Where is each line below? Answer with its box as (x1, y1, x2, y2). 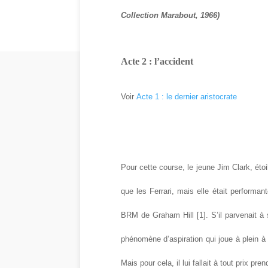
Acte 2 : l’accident (120, 56, 193, 67)
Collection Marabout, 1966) (120, 11, 220, 20)
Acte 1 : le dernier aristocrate (136, 92, 239, 102)
